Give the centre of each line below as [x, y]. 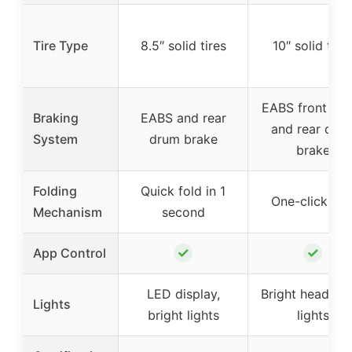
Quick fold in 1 [183, 191]
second [183, 213]
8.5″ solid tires [183, 46]
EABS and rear [183, 118]
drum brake [183, 139]
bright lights [183, 315]
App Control [70, 253]
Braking [56, 118]
